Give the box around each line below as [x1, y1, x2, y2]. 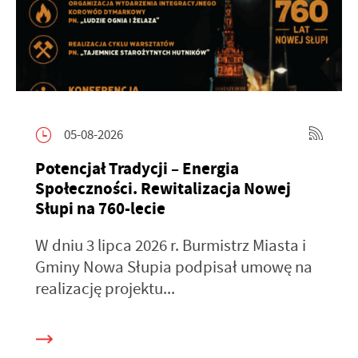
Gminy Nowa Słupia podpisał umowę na [35, 255, 312, 278]
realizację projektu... [35, 276, 175, 300]
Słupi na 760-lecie [35, 197, 165, 220]
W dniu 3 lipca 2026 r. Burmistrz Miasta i [35, 233, 306, 257]
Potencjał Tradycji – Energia [35, 157, 239, 180]
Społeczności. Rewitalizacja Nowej [35, 177, 291, 200]
